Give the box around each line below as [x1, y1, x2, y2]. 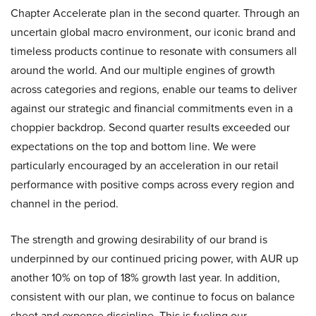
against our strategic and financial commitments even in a [11, 100, 293, 116]
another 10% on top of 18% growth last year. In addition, [11, 269, 280, 285]
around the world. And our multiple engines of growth [11, 62, 275, 78]
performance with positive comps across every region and [11, 176, 294, 192]
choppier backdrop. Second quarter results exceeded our [11, 119, 290, 135]
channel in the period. [11, 195, 119, 211]
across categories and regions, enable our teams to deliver [11, 81, 297, 97]
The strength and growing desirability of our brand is [11, 231, 267, 247]
